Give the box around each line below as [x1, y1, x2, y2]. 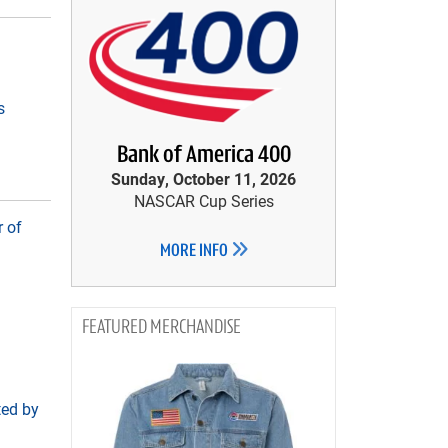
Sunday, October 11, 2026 [111, 168, 296, 189]
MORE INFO [159, 242, 231, 261]
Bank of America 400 [116, 144, 291, 168]
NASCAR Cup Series [133, 190, 274, 211]
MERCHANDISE [150, 318, 241, 338]
